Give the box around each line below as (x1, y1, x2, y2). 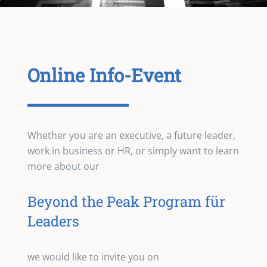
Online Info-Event (27, 63, 182, 88)
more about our (27, 159, 100, 173)
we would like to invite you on (27, 250, 160, 263)
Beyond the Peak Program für (27, 191, 226, 211)
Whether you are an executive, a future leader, (27, 128, 236, 142)
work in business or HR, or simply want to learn (27, 144, 240, 157)
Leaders (27, 211, 80, 231)
